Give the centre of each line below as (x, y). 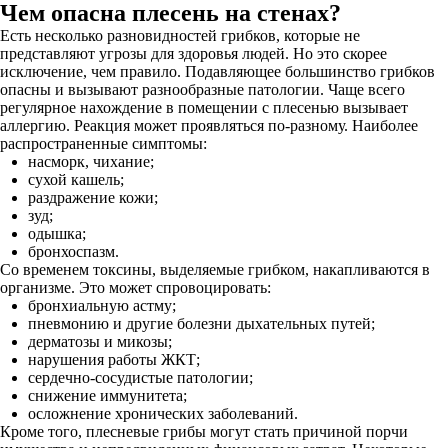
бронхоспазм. (73, 251)
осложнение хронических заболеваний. (163, 413)
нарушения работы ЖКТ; (114, 359)
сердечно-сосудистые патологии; (140, 377)
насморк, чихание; (91, 161)
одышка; (57, 233)
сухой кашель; (76, 179)
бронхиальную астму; (102, 305)
